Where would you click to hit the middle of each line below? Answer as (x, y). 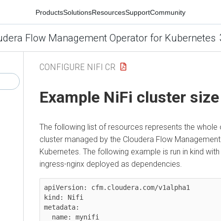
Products (49, 12)
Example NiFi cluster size (129, 97)
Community (168, 12)
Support (138, 12)
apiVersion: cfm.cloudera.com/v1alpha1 (117, 187)
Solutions (77, 12)
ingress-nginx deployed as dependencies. (111, 164)
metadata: (62, 207)
